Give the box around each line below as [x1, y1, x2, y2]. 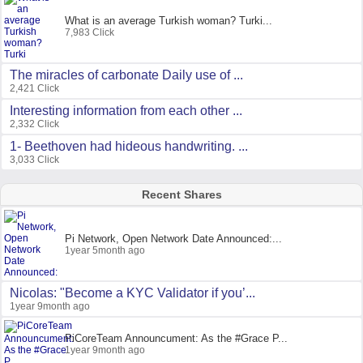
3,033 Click [10, 154, 59, 165]
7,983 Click [65, 26, 114, 38]
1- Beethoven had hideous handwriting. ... [10, 139, 248, 153]
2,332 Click [10, 118, 59, 130]
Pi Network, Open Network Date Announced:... [65, 232, 282, 245]
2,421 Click [10, 83, 59, 94]
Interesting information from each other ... [10, 104, 242, 117]
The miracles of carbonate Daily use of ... [10, 68, 243, 82]
